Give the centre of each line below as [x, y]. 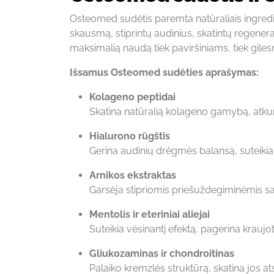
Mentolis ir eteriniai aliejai [150, 214]
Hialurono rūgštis [130, 136]
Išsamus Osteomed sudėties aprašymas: [164, 72]
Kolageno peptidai [132, 97]
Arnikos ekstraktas [133, 175]
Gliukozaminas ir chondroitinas [162, 253]
